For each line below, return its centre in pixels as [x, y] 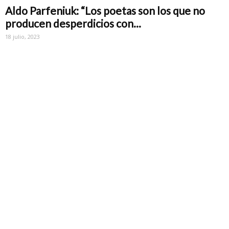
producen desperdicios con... [73, 24]
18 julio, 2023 [22, 37]
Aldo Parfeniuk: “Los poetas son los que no [105, 11]
